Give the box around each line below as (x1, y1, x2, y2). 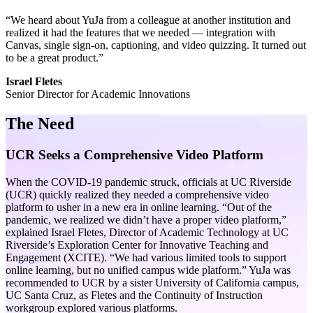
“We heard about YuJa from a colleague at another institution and (6, 14, 291, 26)
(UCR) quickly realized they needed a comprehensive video (6, 188, 269, 201)
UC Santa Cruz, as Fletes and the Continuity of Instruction (6, 289, 263, 301)
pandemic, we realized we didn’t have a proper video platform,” (6, 213, 286, 226)
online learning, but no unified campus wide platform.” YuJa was (6, 263, 291, 276)
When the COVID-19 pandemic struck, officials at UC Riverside (6, 175, 291, 188)
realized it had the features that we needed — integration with (6, 27, 275, 38)
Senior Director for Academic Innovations (6, 88, 190, 100)
